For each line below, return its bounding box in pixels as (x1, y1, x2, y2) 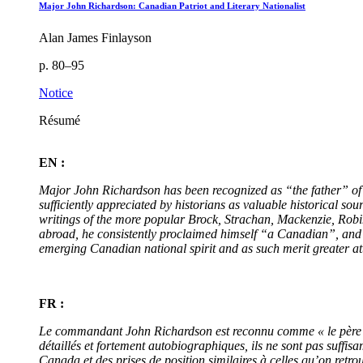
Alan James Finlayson (39, 30, 152, 45)
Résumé (39, 113, 80, 127)
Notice (39, 85, 73, 100)
